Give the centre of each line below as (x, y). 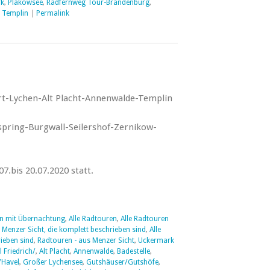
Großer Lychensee (52, 262)
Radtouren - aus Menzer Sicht (86, 240)
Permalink (52, 13)
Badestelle (133, 251)
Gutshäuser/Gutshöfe (122, 262)
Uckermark (156, 240)
